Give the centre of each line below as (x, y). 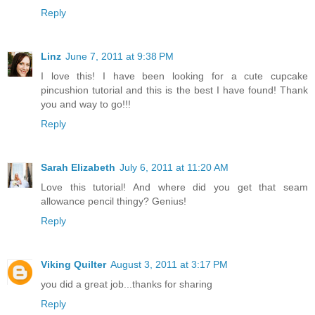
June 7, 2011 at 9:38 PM (120, 56)
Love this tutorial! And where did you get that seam (174, 187)
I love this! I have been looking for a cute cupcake (174, 76)
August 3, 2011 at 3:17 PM (169, 264)
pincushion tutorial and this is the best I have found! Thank (174, 90)
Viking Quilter (73, 264)
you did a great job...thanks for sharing (127, 284)
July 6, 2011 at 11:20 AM (174, 167)
